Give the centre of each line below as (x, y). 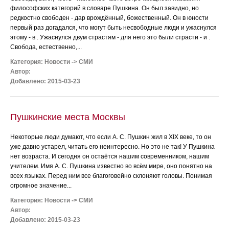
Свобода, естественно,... (46, 47)
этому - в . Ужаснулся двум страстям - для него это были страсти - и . (110, 37)
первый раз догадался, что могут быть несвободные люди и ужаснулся (113, 28)
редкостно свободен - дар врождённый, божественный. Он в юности (109, 18)
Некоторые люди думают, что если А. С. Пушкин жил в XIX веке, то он (111, 137)
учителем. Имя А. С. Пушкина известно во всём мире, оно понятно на (111, 166)
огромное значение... (41, 186)
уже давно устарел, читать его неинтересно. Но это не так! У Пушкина (112, 147)
